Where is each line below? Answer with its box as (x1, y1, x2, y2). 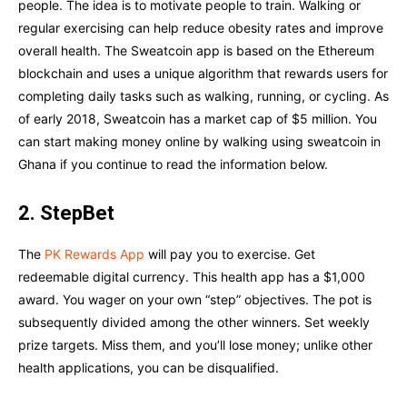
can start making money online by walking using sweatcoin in (18, 134, 381, 150)
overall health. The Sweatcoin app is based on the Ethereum (18, 43, 374, 59)
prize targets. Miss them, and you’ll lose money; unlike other (18, 337, 372, 353)
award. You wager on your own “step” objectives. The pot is (18, 292, 372, 308)
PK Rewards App (45, 246, 144, 263)
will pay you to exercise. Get (144, 246, 315, 263)
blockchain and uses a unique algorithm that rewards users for (18, 65, 388, 82)
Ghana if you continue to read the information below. (18, 156, 328, 173)
